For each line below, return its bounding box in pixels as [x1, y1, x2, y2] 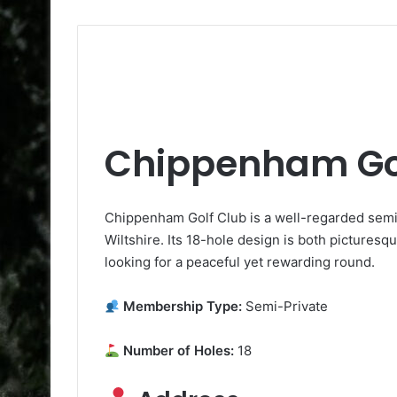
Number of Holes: [120, 342, 235, 360]
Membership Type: [120, 298, 243, 315]
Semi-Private [242, 298, 329, 315]
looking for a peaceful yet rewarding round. [105, 253, 375, 271]
